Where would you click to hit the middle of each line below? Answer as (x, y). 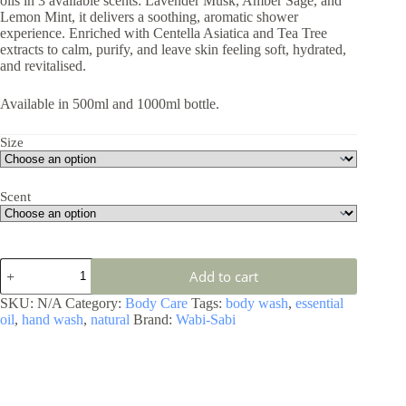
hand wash (53, 319)
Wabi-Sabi (206, 319)
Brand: (155, 319)
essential (319, 303)
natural (110, 319)
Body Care (156, 303)
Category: (95, 303)
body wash (257, 303)
